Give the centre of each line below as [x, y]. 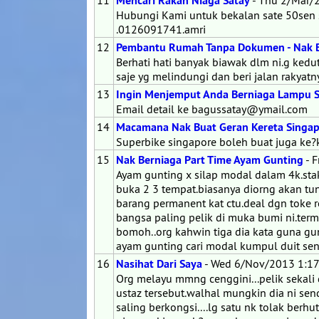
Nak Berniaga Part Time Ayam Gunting [210, 160]
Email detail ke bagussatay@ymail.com [212, 109]
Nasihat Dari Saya [159, 264]
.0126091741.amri [161, 29]
